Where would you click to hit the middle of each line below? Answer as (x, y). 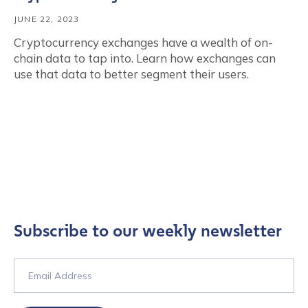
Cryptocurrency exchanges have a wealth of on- (143, 42)
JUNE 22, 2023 (47, 19)
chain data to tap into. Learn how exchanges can (145, 58)
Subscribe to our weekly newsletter (148, 231)
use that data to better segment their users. (131, 74)
